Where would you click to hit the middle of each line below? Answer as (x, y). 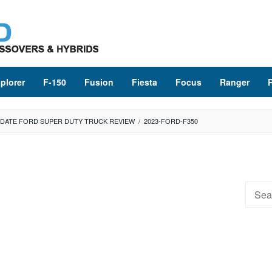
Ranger (235, 82)
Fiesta (144, 82)
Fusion (99, 82)
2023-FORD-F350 (171, 121)
